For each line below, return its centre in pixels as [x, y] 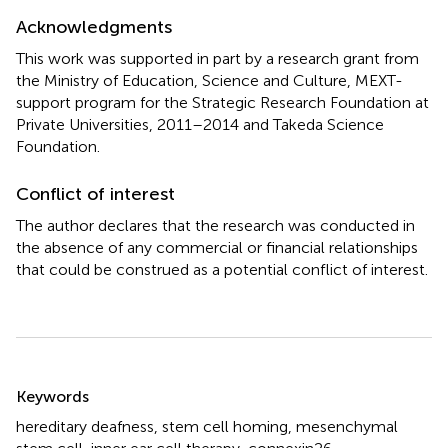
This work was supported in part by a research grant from [217, 58]
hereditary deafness [85, 426]
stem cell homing [225, 426]
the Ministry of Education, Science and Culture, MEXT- [209, 80]
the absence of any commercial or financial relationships [217, 247]
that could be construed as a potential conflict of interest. [222, 269]
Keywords [52, 396]
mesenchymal [347, 426]
